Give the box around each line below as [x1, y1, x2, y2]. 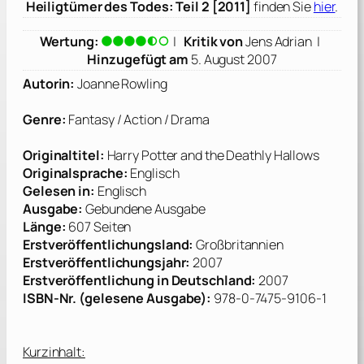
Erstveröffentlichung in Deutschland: [23, 271, 257, 290]
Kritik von [184, 32, 244, 51]
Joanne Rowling [75, 75, 167, 93]
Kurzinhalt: [23, 343, 85, 362]
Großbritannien [193, 236, 284, 254]
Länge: [23, 218, 67, 236]
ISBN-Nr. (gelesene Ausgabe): [23, 289, 212, 308]
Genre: [23, 110, 67, 129]
